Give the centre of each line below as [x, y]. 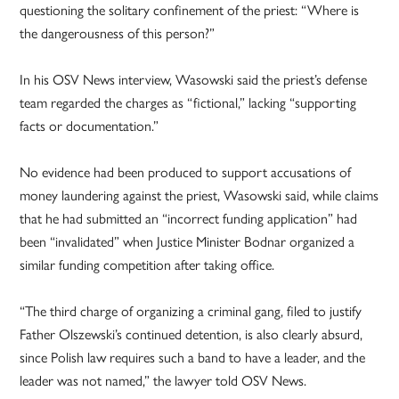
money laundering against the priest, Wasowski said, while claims [199, 195]
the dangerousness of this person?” [118, 33]
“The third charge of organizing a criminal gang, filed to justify [191, 311]
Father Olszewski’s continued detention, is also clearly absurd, [191, 334]
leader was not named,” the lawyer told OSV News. [163, 380]
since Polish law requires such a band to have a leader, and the [193, 357]
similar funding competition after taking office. [147, 265]
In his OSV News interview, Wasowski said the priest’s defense [194, 79]
